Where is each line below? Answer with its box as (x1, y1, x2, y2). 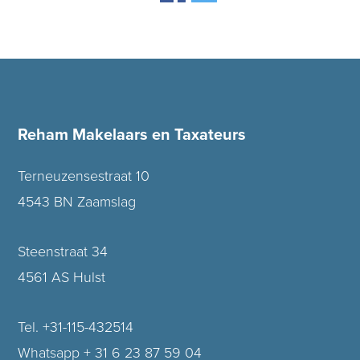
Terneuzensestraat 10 (18, 166, 150, 185)
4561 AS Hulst (18, 268, 106, 286)
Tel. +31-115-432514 (18, 317, 134, 336)
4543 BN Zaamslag (18, 192, 137, 211)
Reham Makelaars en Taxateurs (18, 125, 247, 145)
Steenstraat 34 (18, 242, 108, 260)
